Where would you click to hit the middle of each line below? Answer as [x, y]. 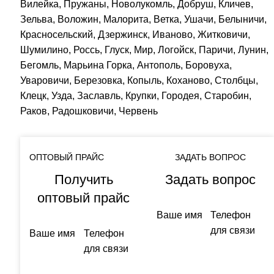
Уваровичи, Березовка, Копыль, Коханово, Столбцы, [139, 80]
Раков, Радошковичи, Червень [89, 111]
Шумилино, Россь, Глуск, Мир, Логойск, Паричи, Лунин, [145, 50]
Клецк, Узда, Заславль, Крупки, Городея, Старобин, [136, 95]
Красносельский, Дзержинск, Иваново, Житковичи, [135, 34]
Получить [83, 179]
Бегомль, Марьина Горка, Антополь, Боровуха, [126, 65]
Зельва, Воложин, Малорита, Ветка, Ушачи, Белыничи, [144, 19]
